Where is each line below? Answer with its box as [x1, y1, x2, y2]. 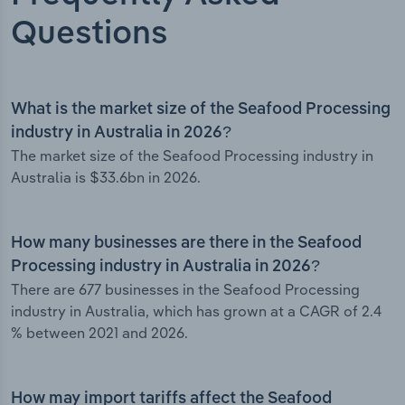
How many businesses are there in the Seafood [11, 235, 362, 252]
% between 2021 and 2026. [11, 324, 188, 343]
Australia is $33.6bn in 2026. [11, 168, 201, 187]
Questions [11, 18, 168, 52]
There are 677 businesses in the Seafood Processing [11, 280, 360, 299]
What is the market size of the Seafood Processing [11, 101, 391, 118]
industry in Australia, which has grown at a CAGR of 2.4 [11, 302, 381, 321]
